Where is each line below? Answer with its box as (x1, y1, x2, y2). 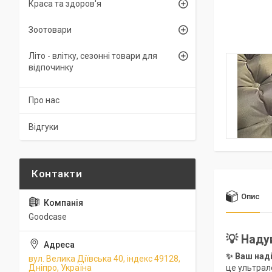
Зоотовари (29, 25, 72, 35)
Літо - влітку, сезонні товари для (29, 51, 157, 61)
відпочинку (29, 63, 73, 72)
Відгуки (29, 122, 58, 132)
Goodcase (29, 212, 67, 222)
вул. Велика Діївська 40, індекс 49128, (29, 254, 180, 263)
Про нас (29, 95, 59, 105)
